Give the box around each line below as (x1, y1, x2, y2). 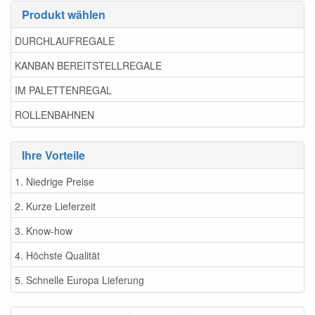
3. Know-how (15, 223, 72, 238)
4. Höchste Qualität (15, 247, 100, 262)
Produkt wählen (22, 6, 105, 23)
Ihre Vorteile (22, 147, 85, 164)
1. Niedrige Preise (15, 174, 94, 188)
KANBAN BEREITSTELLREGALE (15, 58, 162, 72)
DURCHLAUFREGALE (15, 33, 115, 48)
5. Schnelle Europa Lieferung (15, 272, 144, 287)
